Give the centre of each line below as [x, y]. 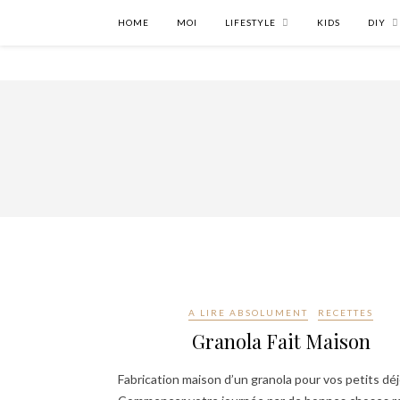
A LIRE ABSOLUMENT [248, 312]
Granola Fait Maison [281, 341]
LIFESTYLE [250, 22]
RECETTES [346, 312]
